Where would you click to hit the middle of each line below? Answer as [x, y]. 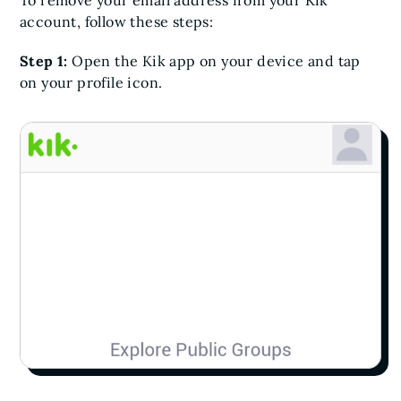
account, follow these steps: [117, 21]
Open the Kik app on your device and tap [216, 61]
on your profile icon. [91, 82]
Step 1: [46, 61]
